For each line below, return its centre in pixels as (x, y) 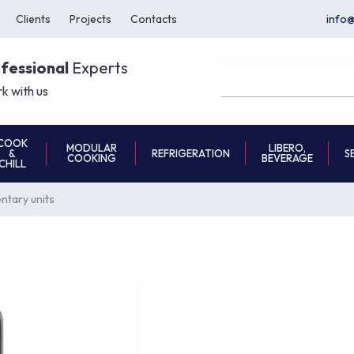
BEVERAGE (287, 158)
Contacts (154, 19)
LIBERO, (287, 148)
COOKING (91, 158)
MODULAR (91, 148)
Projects (90, 19)
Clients (33, 19)
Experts (98, 68)
